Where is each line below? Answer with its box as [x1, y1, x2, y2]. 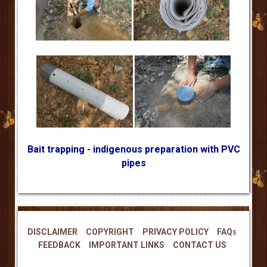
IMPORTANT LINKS [88, 240, 164, 250]
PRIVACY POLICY [142, 226, 209, 237]
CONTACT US [172, 240, 226, 250]
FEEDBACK [38, 240, 80, 250]
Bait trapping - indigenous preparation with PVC [27, 143, 240, 155]
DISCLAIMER [27, 226, 77, 237]
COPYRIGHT [86, 226, 134, 237]
